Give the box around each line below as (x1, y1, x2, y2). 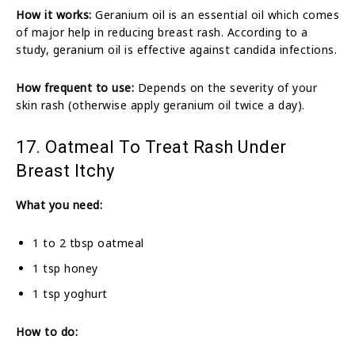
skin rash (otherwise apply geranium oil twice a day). (16, 97, 305, 113)
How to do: (16, 323, 78, 339)
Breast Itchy (16, 160, 114, 181)
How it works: (16, 6, 92, 22)
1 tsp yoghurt (32, 285, 108, 301)
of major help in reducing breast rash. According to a (16, 24, 308, 40)
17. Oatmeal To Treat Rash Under (16, 136, 287, 157)
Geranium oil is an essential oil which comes (91, 6, 339, 22)
